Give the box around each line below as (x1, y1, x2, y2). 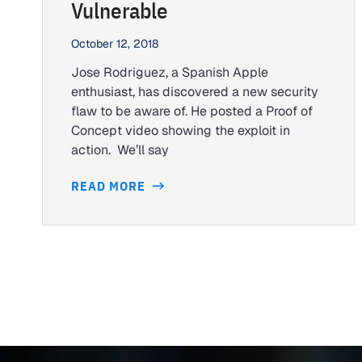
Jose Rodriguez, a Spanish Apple (71, 64, 268, 81)
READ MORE (71, 178, 149, 194)
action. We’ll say (71, 141, 169, 158)
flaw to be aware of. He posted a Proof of (71, 103, 313, 120)
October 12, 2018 (71, 36, 158, 51)
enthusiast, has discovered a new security (71, 83, 318, 100)
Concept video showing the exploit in (71, 122, 290, 139)
